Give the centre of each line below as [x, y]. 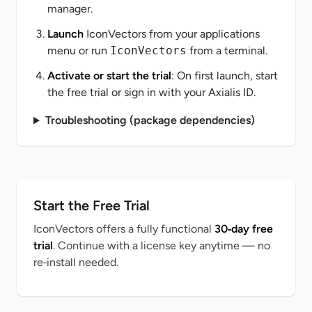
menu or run [79, 51]
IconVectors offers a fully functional [124, 229]
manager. [70, 9]
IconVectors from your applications [172, 34]
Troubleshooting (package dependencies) [150, 120]
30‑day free [244, 229]
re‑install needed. [76, 263]
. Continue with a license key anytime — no [162, 246]
